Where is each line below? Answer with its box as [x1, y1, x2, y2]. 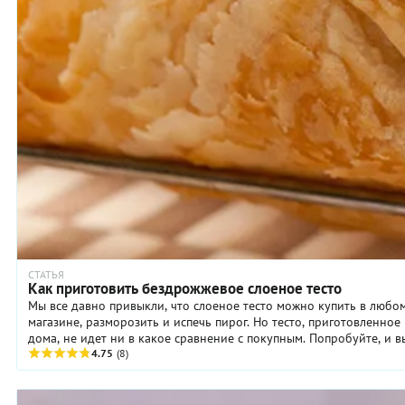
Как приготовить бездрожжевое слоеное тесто [28, 278, 342, 299]
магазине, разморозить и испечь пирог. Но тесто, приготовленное [28, 314, 400, 331]
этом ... [28, 346, 69, 363]
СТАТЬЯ [28, 268, 64, 282]
